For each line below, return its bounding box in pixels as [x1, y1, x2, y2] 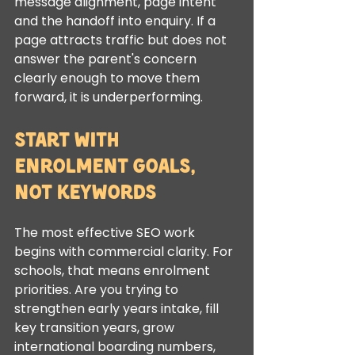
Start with [14, 129, 124, 148]
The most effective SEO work [14, 223, 198, 242]
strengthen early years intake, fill [14, 300, 222, 318]
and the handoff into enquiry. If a [14, 12, 219, 30]
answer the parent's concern [14, 50, 200, 68]
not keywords [14, 181, 156, 200]
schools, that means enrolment [14, 261, 213, 280]
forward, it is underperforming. [14, 88, 203, 106]
